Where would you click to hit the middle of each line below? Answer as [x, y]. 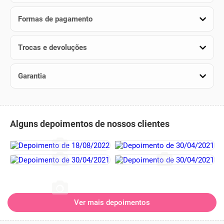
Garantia [32, 76]
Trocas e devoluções [52, 47]
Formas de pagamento [55, 19]
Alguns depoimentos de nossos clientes [90, 124]
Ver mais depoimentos [112, 203]
